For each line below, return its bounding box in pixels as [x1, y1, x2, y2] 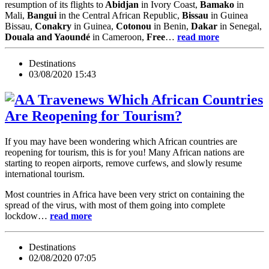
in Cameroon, [90, 32, 147, 43]
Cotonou [116, 21, 151, 32]
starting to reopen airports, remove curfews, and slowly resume [5, 158, 242, 169]
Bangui [27, 10, 56, 21]
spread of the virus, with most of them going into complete [5, 200, 225, 211]
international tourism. [5, 169, 85, 180]
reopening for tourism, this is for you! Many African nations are [5, 147, 244, 158]
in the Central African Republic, [56, 10, 182, 21]
